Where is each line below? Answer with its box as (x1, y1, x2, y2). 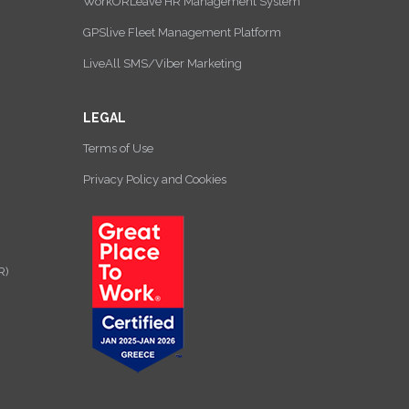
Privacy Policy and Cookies (83, 173, 226, 186)
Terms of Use (83, 142, 153, 155)
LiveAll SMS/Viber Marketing (83, 57, 242, 70)
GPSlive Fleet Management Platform (83, 26, 281, 39)
